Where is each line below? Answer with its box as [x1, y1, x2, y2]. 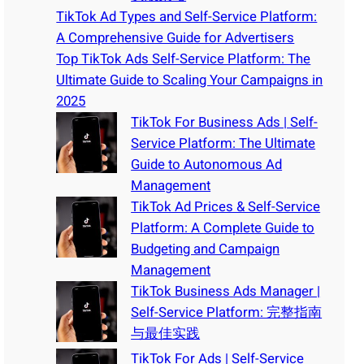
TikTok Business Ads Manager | [131, 280, 321, 301]
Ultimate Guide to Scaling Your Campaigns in [56, 69, 323, 90]
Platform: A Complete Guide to [131, 217, 315, 238]
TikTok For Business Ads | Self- [131, 111, 318, 132]
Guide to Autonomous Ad [131, 154, 283, 175]
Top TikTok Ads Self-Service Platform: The [56, 48, 311, 69]
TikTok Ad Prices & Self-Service [131, 196, 321, 217]
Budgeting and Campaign [131, 238, 280, 259]
